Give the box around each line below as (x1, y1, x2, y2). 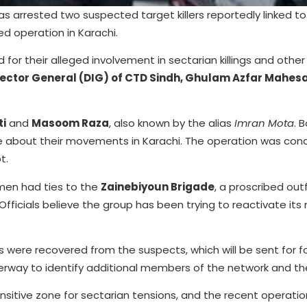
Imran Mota (234, 116, 294, 131)
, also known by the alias (109, 116, 234, 131)
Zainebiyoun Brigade (101, 179, 214, 194)
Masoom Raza (32, 116, 109, 131)
